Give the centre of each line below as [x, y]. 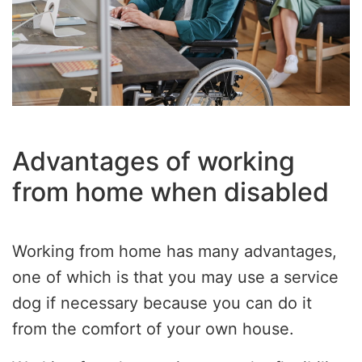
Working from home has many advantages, [175, 252]
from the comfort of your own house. [153, 329]
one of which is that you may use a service [175, 278]
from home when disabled [170, 192]
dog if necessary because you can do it [162, 303]
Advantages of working [154, 162]
